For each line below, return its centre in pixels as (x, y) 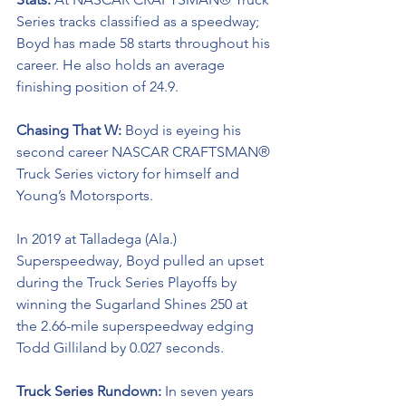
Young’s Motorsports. (87, 195)
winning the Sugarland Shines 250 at (134, 304)
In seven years (211, 391)
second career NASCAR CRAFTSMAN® (145, 152)
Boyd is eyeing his (185, 130)
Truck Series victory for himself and (130, 174)
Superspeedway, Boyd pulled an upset (142, 261)
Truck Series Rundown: (91, 391)
